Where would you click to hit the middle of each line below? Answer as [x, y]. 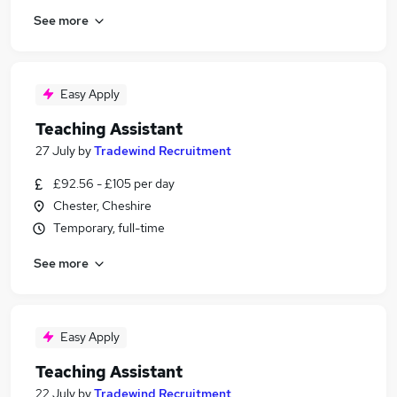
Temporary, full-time [109, 228]
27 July [55, 151]
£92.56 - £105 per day [114, 183]
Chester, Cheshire [102, 206]
